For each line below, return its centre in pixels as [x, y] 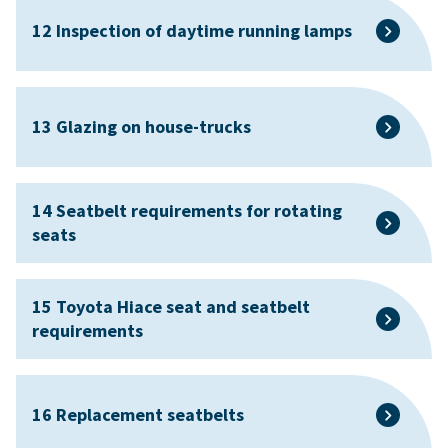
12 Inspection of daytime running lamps [192, 30]
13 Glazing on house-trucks [141, 126]
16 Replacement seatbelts [138, 414]
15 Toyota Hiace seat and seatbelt [171, 306]
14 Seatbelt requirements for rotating [187, 210]
